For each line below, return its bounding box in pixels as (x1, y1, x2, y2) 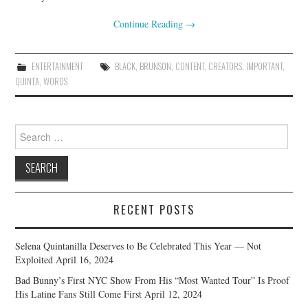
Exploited (15, 252, 54, 266)
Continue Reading (113, 16, 186, 30)
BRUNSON (139, 59, 171, 73)
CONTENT (175, 59, 204, 73)
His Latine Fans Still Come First (15, 287, 142, 300)
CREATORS (208, 59, 242, 73)
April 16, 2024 (56, 252, 114, 266)
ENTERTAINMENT (31, 59, 83, 73)
